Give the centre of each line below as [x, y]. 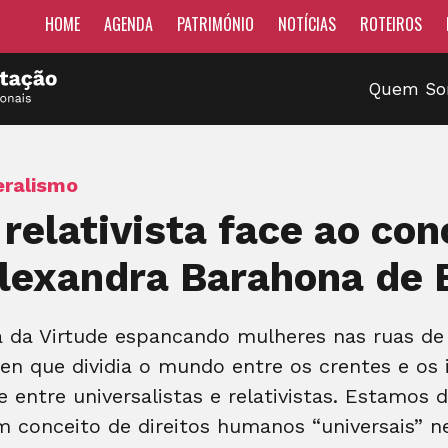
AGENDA [128, 24]
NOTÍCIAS [307, 24]
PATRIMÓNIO [215, 24]
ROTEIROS [391, 24]
